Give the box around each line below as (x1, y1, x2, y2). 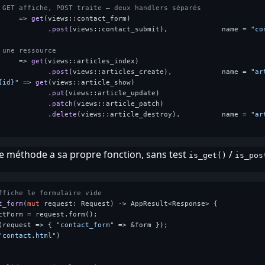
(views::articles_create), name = (68, 67, 251, 76)
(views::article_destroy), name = (76, 110, 251, 118)
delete (51, 110, 77, 118)
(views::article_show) (47, 78, 135, 86)
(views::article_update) (64, 89, 160, 97)
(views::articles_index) (43, 57, 139, 65)
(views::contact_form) (43, 14, 131, 22)
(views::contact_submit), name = (68, 25, 251, 33)
